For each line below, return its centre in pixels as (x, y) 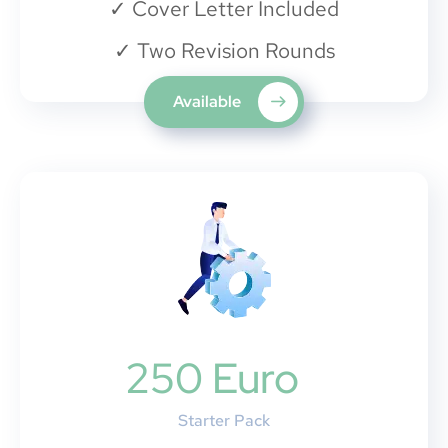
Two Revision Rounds (233, 51)
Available (208, 102)
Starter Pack (224, 421)
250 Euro (211, 378)
